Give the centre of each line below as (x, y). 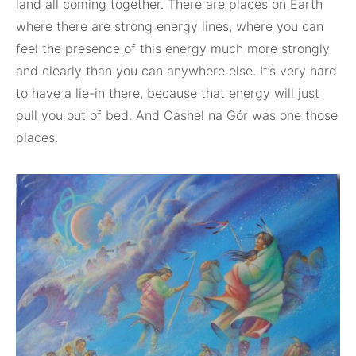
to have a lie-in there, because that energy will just (168, 93)
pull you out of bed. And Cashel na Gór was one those (177, 116)
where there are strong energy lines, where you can (170, 27)
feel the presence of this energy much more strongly (173, 49)
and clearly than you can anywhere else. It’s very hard (176, 71)
